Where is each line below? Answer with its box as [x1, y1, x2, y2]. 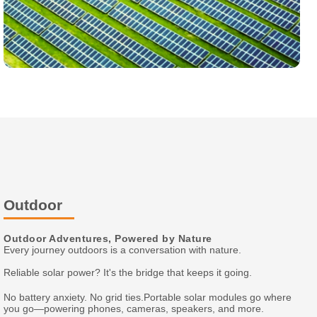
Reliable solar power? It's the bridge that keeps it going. [4, 267, 253, 278]
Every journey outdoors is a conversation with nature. [4, 244, 242, 255]
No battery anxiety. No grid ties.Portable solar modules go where [4, 292, 292, 303]
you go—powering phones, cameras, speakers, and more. [4, 303, 265, 314]
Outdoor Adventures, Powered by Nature [4, 234, 212, 244]
